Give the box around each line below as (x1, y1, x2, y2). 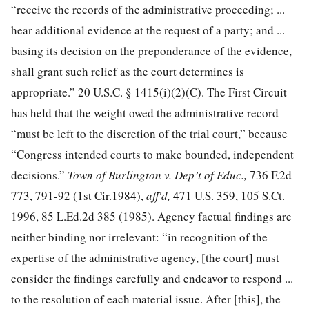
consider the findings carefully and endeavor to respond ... (11, 270, 293, 286)
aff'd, (146, 187, 173, 203)
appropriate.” (11, 83, 78, 100)
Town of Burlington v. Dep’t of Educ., (68, 166, 250, 183)
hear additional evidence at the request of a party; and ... (11, 21, 285, 38)
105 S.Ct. (241, 187, 285, 203)
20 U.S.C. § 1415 (78, 83, 159, 100)
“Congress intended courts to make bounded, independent (11, 146, 294, 162)
